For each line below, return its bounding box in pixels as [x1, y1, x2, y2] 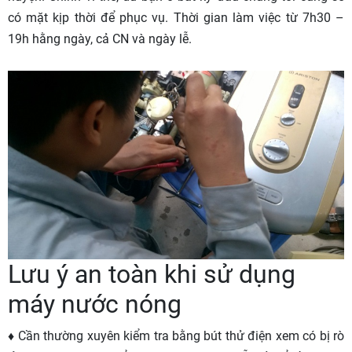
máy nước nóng [8, 289, 181, 320]
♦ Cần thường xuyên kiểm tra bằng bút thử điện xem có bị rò [8, 328, 344, 344]
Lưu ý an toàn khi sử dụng [8, 259, 295, 290]
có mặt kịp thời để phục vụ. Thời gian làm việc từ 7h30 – [8, 9, 344, 25]
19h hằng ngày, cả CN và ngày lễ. [8, 31, 192, 46]
